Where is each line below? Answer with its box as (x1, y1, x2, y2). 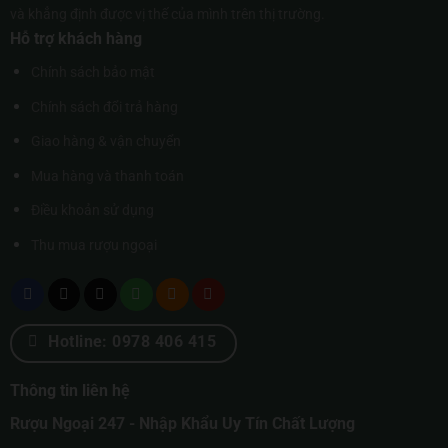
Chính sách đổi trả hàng (30, 98, 178, 116)
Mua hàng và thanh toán (30, 167, 184, 185)
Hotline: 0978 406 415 (48, 333, 217, 352)
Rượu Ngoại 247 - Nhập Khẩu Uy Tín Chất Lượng (9, 414, 355, 434)
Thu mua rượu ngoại (30, 237, 157, 255)
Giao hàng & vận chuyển (30, 133, 181, 151)
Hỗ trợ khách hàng (9, 29, 142, 49)
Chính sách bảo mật (30, 64, 155, 82)
